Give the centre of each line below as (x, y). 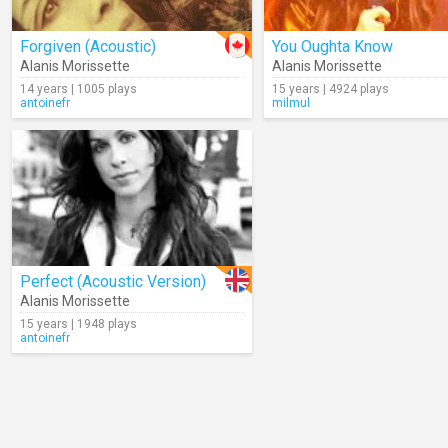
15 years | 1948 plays (78, 324)
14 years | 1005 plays (78, 89)
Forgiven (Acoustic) (88, 46)
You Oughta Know (332, 46)
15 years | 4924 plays (330, 89)
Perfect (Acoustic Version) (113, 281)
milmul (291, 103)
